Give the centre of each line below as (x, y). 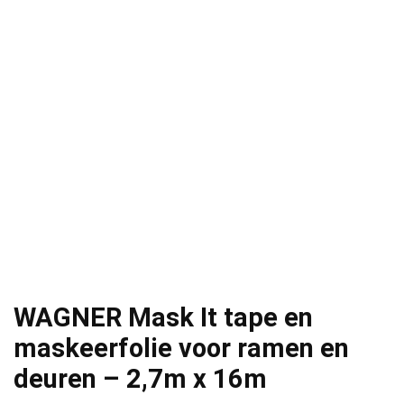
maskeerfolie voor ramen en (181, 349)
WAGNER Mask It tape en (163, 318)
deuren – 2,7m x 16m (140, 379)
